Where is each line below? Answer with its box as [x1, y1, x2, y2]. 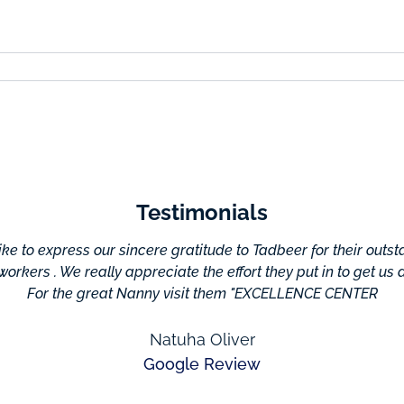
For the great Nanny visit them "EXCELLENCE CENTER [26, 285, 378, 302]
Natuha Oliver [149, 330, 255, 349]
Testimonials [136, 199, 268, 225]
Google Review [143, 354, 261, 373]
